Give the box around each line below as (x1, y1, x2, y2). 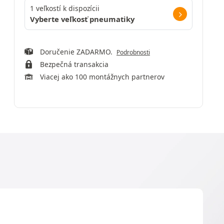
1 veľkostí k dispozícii (30, 3, 99, 13)
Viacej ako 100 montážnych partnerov (39, 72, 164, 81)
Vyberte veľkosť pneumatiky (30, 14, 134, 24)
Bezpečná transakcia (39, 59, 108, 69)
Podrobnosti (116, 48, 150, 56)
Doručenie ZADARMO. (39, 47, 116, 56)
